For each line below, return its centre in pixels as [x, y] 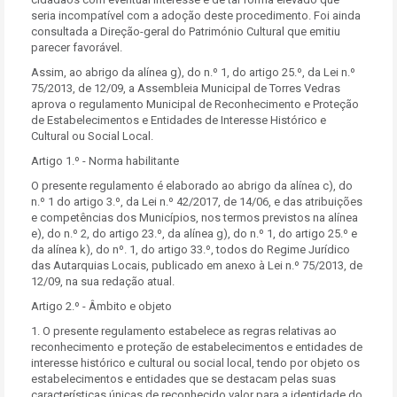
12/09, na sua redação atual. [103, 281]
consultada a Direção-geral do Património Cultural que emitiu [186, 31]
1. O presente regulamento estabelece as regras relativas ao [184, 331]
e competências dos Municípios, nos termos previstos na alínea [195, 218]
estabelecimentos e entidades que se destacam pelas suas [183, 379]
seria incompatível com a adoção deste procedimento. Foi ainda [196, 16]
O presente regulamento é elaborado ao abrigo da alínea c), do [192, 186]
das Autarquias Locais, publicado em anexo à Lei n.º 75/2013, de [197, 265]
